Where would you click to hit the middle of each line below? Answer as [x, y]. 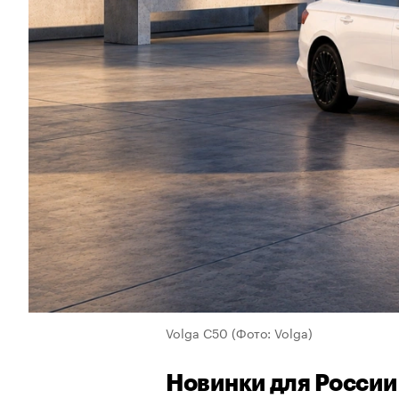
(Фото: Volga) [272, 332]
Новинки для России [281, 383]
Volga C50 [197, 332]
